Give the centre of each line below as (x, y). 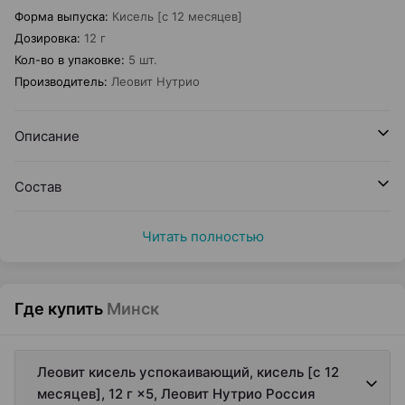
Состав (38, 187)
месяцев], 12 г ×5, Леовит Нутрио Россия (176, 394)
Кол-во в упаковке (68, 60)
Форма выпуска (60, 16)
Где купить (59, 309)
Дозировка (46, 38)
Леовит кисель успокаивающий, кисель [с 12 (188, 372)
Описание (47, 136)
